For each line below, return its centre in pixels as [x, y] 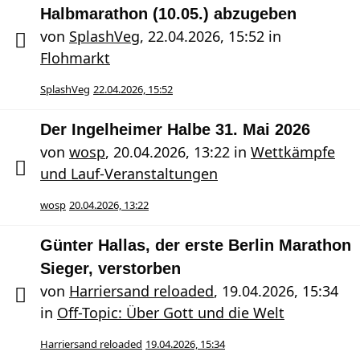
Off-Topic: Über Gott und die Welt [171, 313]
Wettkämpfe [293, 152]
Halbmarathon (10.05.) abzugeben [168, 14]
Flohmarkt [75, 58]
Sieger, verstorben [110, 268]
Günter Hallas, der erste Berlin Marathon [196, 245]
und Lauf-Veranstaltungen [129, 174]
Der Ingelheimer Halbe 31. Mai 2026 [175, 129]
